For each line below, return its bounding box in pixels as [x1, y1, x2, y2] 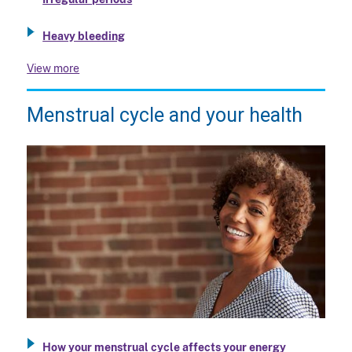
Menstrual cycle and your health [27, 104, 303, 127]
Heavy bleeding [42, 30, 126, 43]
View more [27, 62, 80, 75]
